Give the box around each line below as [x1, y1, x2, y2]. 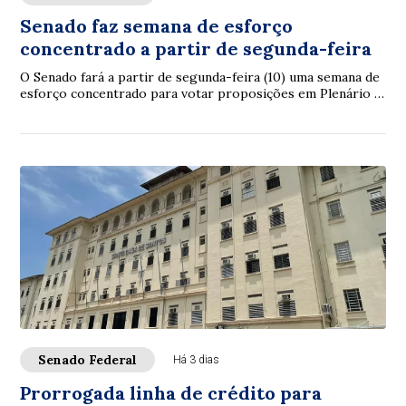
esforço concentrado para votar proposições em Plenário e [20, 85, 382, 101]
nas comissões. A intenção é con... [20, 101, 222, 118]
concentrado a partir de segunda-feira [20, 37, 372, 60]
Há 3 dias [173, 353, 220, 366]
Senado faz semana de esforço [20, 14, 294, 37]
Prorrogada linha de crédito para [20, 382, 323, 404]
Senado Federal [38, 352, 138, 368]
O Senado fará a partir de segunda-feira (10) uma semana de [20, 69, 381, 85]
